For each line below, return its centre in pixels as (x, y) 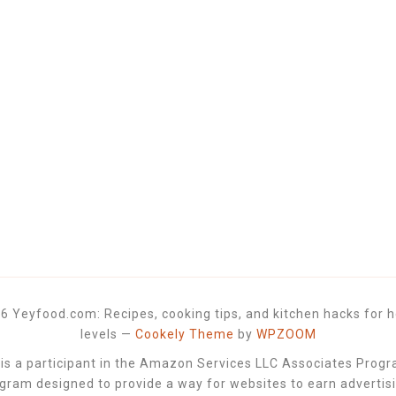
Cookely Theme (184, 334)
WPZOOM (286, 334)
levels (99, 334)
